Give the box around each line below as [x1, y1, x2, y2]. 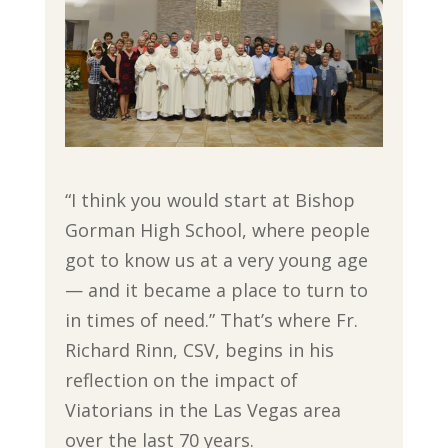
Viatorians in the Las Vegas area [64, 398, 341, 423]
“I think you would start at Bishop [64, 188, 355, 213]
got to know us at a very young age [64, 248, 368, 273]
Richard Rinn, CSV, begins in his [64, 338, 334, 363]
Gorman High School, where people [64, 218, 370, 243]
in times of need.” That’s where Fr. [64, 308, 358, 333]
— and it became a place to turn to [64, 278, 368, 303]
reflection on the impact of [64, 368, 298, 393]
